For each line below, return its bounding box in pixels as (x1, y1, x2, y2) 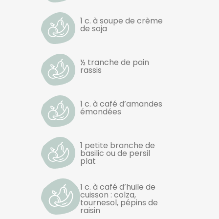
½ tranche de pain (80, 56, 149, 68)
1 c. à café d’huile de (80, 181, 155, 193)
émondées (80, 106, 121, 117)
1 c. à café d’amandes (80, 98, 162, 109)
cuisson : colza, (80, 189, 136, 200)
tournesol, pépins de (80, 197, 158, 208)
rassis (80, 64, 102, 76)
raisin (80, 204, 100, 216)
